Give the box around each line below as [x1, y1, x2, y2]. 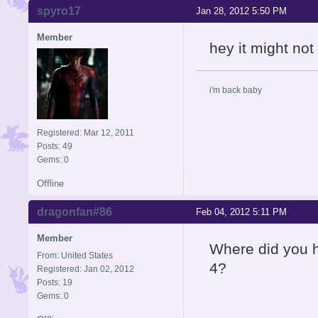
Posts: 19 [37, 278, 72, 288]
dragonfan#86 [37, 206, 112, 219]
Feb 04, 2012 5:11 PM [196, 207, 287, 218]
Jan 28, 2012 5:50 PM [196, 6, 287, 17]
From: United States [37, 251, 113, 261]
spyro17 [37, 5, 81, 18]
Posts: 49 [37, 141, 72, 152]
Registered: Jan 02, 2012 [37, 264, 134, 275]
